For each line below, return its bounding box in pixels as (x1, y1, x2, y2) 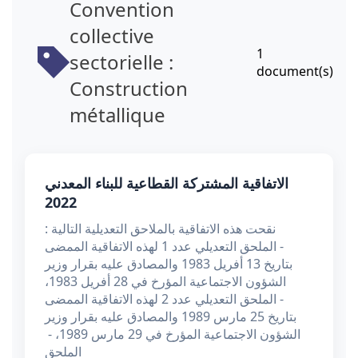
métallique (70, 101, 165, 129)
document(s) (257, 62, 333, 80)
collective (70, 22, 154, 50)
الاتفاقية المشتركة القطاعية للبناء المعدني (45, 173, 288, 193)
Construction (70, 75, 188, 102)
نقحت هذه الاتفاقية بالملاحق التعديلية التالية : (45, 220, 276, 238)
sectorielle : (70, 49, 173, 76)
